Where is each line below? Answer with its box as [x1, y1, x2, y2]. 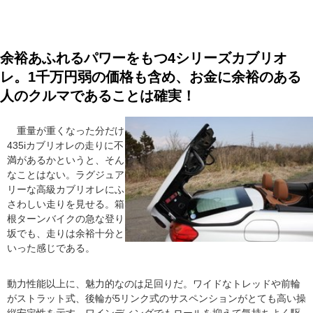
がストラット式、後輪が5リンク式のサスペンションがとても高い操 [7, 292, 306, 304]
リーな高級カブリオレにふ [7, 183, 124, 195]
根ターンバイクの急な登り [7, 212, 124, 224]
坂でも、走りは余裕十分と [7, 227, 124, 239]
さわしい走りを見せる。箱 [7, 198, 124, 210]
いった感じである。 [7, 242, 95, 254]
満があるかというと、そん [7, 154, 124, 166]
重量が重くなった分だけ [7, 124, 124, 136]
